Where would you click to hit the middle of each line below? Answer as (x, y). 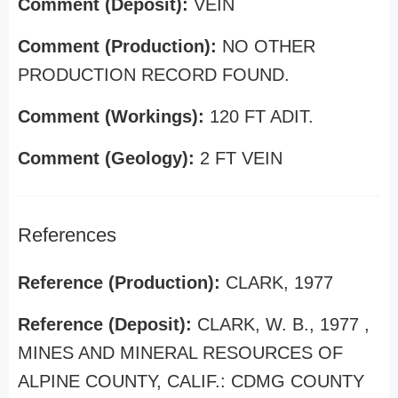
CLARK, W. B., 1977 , (283, 324)
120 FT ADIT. (262, 116)
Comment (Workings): (114, 116)
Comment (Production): (120, 46)
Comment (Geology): (109, 158)
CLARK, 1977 (279, 283)
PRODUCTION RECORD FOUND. (154, 75)
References (67, 235)
